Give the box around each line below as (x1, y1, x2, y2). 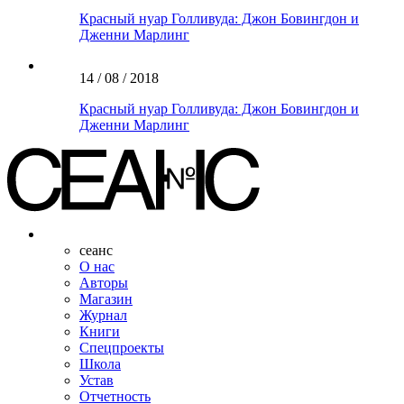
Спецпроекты (79, 339, 164, 355)
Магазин (79, 290, 133, 307)
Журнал (79, 307, 127, 323)
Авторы (79, 274, 128, 290)
